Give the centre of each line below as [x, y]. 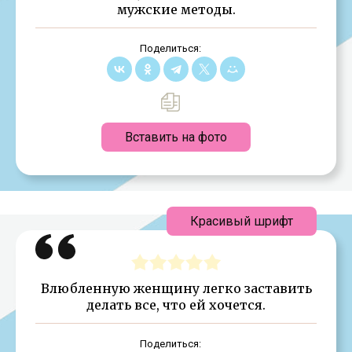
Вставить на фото [176, 137]
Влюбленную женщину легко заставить [176, 288]
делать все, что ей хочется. [176, 304]
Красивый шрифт [242, 221]
